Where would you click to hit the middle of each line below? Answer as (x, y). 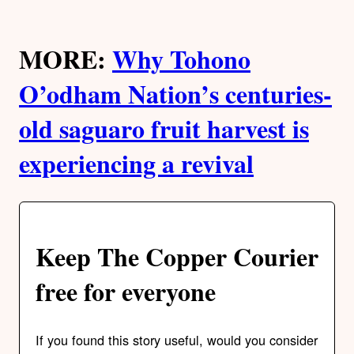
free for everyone (126, 291)
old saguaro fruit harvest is (164, 128)
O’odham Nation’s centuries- (175, 93)
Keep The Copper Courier (177, 256)
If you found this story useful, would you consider (177, 340)
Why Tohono (181, 58)
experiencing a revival (136, 163)
